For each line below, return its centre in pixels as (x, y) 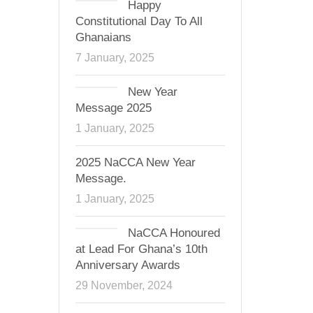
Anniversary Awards (128, 265)
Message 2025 (113, 108)
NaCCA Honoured (174, 233)
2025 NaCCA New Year (135, 162)
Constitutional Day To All (139, 21)
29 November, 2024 (124, 285)
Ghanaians (103, 37)
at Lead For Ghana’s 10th (141, 249)
